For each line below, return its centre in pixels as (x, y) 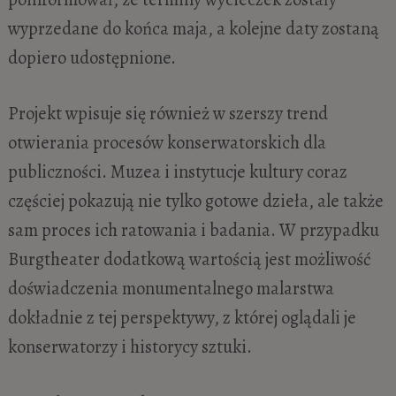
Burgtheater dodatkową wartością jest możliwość (189, 259)
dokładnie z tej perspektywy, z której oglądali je (182, 318)
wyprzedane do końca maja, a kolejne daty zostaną (193, 28)
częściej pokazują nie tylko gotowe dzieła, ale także (195, 201)
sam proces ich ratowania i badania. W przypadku (193, 230)
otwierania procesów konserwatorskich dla (167, 143)
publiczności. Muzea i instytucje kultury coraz (177, 172)
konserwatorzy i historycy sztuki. (129, 347)
